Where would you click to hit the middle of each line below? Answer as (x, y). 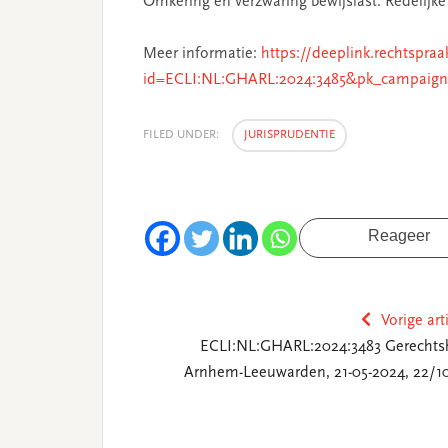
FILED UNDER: (182, 135)
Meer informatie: (202, 54)
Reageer (399, 235)
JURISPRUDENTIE (289, 135)
